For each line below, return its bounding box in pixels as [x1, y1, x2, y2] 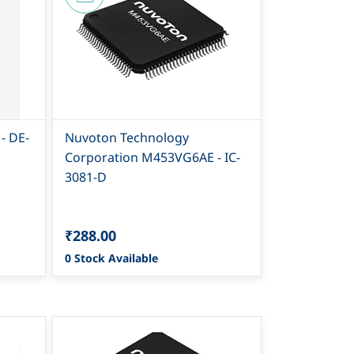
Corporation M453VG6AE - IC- [65, 148, 241, 166]
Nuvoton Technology [65, 128, 190, 146]
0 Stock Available [65, 250, 159, 265]
